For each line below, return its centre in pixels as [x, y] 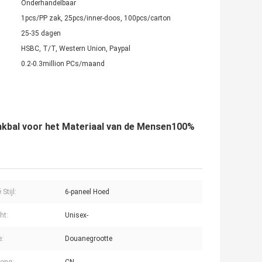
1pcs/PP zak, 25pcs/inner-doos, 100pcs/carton [96, 18]
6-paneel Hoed [87, 192]
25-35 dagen [41, 34]
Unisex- [77, 216]
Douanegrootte [89, 239]
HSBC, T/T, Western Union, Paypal [76, 49]
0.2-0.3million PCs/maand [63, 64]
